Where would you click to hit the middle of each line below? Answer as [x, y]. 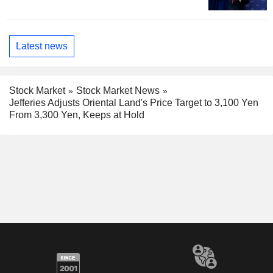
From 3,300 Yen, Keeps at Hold [77, 115]
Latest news [42, 46]
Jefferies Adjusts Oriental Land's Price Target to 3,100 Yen [134, 103]
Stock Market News [118, 90]
